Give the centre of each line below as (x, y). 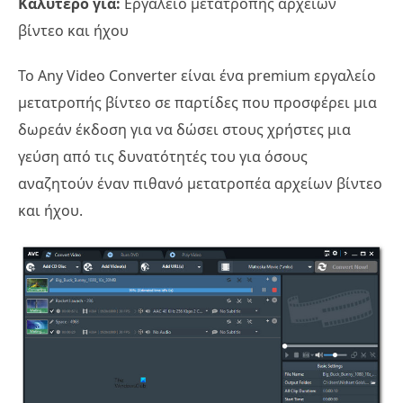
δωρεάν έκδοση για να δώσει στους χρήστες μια (184, 129)
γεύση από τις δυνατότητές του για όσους (163, 156)
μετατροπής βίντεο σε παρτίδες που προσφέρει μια (197, 102)
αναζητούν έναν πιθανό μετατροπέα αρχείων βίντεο (200, 183)
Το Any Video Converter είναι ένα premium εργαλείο (197, 75)
